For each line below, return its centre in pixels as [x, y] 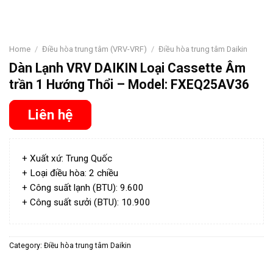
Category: [27, 245]
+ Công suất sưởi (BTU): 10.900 [86, 202]
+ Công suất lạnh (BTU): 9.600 [83, 187]
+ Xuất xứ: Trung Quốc [67, 158]
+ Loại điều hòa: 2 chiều [70, 173]
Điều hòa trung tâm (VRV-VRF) [94, 49]
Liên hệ [50, 115]
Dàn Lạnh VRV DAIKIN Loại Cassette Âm [127, 68]
